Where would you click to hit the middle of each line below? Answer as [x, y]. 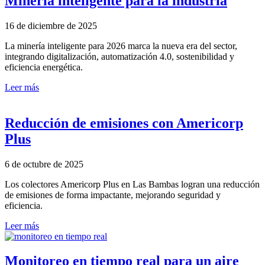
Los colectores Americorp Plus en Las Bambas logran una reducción [132, 184]
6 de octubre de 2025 [44, 164]
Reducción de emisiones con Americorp [124, 123]
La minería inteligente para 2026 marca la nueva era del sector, [121, 46]
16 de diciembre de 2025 [51, 25]
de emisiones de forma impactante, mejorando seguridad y [113, 195]
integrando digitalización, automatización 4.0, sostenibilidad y [119, 56]
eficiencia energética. [44, 67]
